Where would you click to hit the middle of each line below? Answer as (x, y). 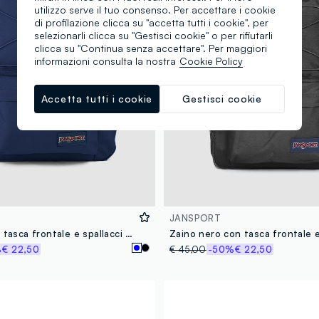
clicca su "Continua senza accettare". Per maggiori (151, 48)
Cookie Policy (211, 61)
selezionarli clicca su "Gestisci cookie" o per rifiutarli (153, 35)
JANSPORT (195, 218)
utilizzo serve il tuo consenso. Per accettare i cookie (155, 9)
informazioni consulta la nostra (105, 61)
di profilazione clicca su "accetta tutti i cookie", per (151, 22)
